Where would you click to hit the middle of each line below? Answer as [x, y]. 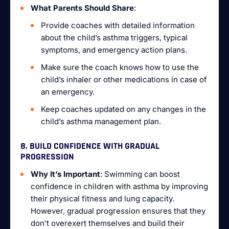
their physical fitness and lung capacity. [102, 199]
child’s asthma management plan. [101, 121]
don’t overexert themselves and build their [108, 223]
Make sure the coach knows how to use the [120, 67]
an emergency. [68, 92]
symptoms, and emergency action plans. [114, 50]
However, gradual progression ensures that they [118, 211]
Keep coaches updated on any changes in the [123, 109]
